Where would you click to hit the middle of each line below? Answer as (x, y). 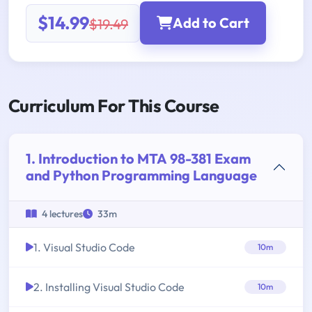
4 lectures (61, 214)
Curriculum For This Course (114, 106)
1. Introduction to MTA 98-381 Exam (139, 159)
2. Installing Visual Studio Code (109, 287)
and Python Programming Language (141, 175)
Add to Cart (211, 23)
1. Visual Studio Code (84, 248)
